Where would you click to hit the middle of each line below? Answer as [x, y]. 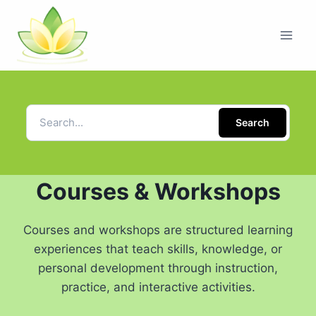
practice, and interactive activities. [158, 287]
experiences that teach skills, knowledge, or [158, 249]
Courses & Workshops [158, 192]
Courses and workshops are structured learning [158, 230]
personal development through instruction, [158, 268]
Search [253, 122]
